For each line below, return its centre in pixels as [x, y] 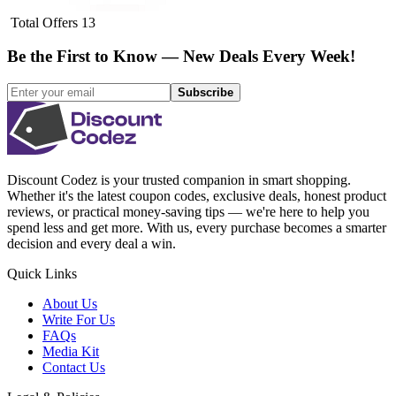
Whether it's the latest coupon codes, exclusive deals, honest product [197, 196]
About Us [70, 304]
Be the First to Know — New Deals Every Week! [181, 57]
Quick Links [42, 274]
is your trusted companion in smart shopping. [226, 180]
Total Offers [44, 22]
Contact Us [74, 368]
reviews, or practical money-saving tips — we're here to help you [188, 212]
